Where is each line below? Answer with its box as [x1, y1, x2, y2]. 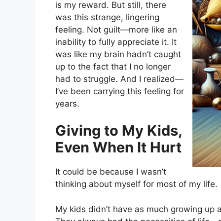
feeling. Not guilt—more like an [55, 24, 177, 35]
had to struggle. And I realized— [55, 74, 184, 84]
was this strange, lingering [55, 12, 159, 22]
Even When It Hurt [55, 139, 182, 156]
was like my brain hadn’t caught [55, 49, 181, 59]
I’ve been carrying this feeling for [55, 86, 184, 96]
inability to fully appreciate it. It [55, 37, 177, 47]
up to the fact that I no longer [55, 61, 171, 72]
